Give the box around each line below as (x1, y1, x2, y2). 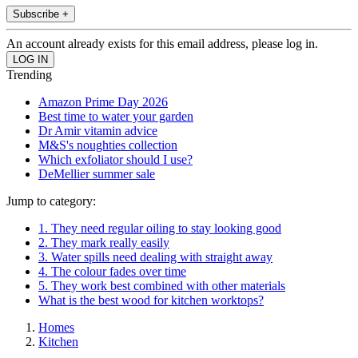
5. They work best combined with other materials (38, 279, 285, 293)
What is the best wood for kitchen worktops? (38, 293, 264, 308)
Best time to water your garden (38, 109, 193, 124)
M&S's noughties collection (38, 138, 177, 153)
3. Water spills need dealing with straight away (38, 250, 272, 265)
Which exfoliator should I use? (38, 153, 193, 167)
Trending (6, 68, 52, 82)
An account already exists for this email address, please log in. (6, 37, 318, 51)
